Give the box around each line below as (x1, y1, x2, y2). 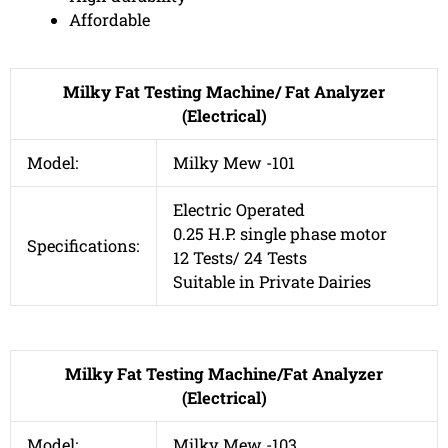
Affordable (69, 9, 151, 31)
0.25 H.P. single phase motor (173, 222, 388, 244)
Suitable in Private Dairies (173, 270, 372, 292)
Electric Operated (173, 198, 306, 220)
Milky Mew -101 (173, 151, 296, 173)
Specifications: (27, 234, 140, 256)
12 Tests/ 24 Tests (173, 246, 308, 268)
